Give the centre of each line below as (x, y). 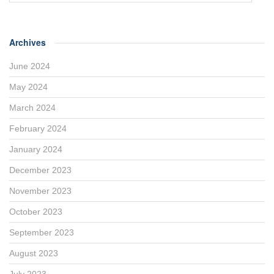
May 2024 (28, 87)
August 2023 (34, 253)
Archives (28, 42)
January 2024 (36, 149)
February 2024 (38, 128)
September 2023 (42, 232)
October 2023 (36, 211)
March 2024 (32, 107)
